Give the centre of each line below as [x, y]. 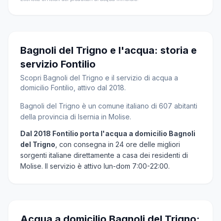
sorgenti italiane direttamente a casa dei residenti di [104, 155]
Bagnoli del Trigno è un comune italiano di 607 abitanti [109, 106]
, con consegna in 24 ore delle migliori [118, 144]
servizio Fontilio [58, 64]
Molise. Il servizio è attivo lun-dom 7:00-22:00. [95, 166]
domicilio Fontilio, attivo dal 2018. [73, 88]
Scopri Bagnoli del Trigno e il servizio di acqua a [99, 78]
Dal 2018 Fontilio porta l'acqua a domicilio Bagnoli [108, 133]
